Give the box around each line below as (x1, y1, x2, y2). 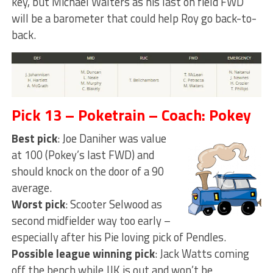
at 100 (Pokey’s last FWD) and (11, 146, 154, 163)
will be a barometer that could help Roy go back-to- (11, 10, 257, 27)
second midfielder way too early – (11, 211, 171, 229)
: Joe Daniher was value (57, 129, 166, 147)
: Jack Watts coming (154, 244, 249, 262)
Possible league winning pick (11, 244, 155, 262)
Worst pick (11, 195, 65, 213)
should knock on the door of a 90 (11, 162, 164, 180)
